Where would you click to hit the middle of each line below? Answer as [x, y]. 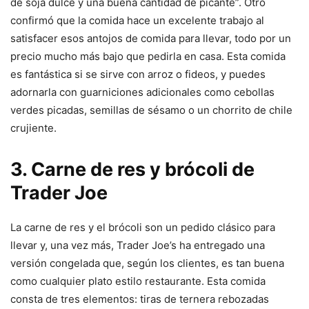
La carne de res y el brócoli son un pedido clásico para [143, 228]
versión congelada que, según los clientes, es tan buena [147, 263]
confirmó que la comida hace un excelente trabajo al [137, 21]
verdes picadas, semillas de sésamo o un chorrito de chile [151, 110]
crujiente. [33, 128]
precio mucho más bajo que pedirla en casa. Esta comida [148, 57]
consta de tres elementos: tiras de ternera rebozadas [140, 299]
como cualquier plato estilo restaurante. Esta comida [138, 281]
